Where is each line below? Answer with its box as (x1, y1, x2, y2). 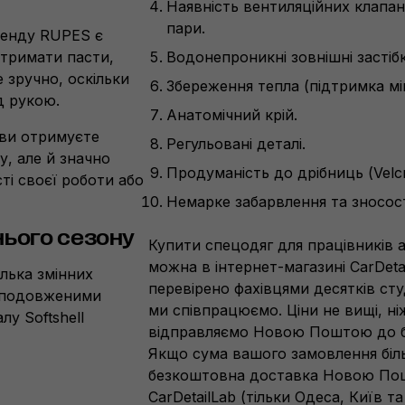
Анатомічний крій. (166, 106, 297, 124)
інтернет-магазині (215, 258, 345, 276)
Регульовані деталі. (166, 135, 306, 153)
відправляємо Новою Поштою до (148, 323, 400, 341)
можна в (148, 258, 215, 276)
